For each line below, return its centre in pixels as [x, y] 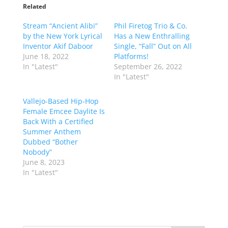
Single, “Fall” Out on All [153, 46]
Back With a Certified [58, 121]
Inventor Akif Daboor [58, 46]
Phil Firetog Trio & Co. [150, 25]
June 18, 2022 [46, 56]
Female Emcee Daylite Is [64, 111]
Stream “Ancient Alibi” [60, 25]
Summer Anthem [52, 131]
